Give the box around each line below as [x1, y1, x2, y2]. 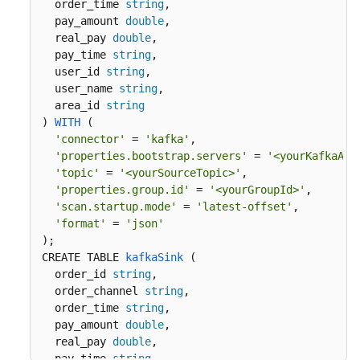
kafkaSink [125, 251, 183, 264]
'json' [125, 217, 164, 230]
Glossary [29, 173, 74, 186]
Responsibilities [29, 227, 109, 241]
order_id [42, 268, 112, 280]
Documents [29, 31, 88, 44]
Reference [29, 136, 83, 149]
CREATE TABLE [42, 251, 125, 264]
